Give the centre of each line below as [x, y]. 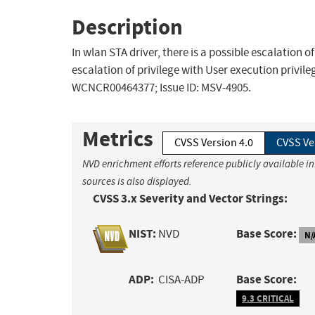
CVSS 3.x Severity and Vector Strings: [190, 199]
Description [127, 27]
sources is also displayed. [137, 182]
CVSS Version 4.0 [214, 143]
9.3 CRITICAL [268, 298]
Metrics [118, 139]
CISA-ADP [182, 280]
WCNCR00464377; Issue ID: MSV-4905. [161, 88]
